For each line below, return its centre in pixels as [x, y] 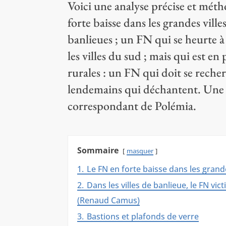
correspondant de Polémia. [132, 106]
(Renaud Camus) [109, 201]
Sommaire [98, 151]
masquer [140, 151]
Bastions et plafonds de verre [143, 217]
